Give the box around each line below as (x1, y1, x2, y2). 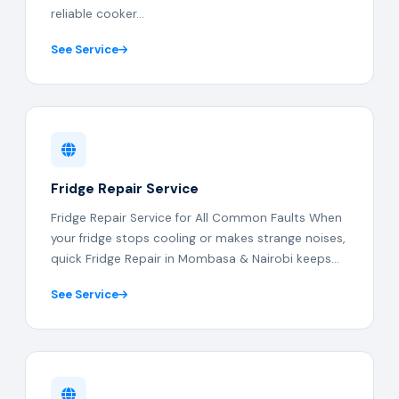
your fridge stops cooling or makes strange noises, (51, 231, 345, 246)
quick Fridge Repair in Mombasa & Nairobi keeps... (51, 251, 339, 266)
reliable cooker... (51, 6, 144, 21)
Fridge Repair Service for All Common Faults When (51, 210, 342, 225)
